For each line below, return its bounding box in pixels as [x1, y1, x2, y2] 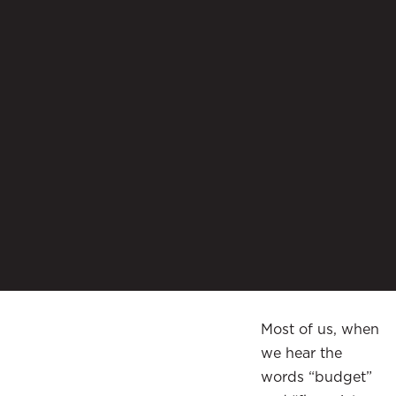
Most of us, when [261, 320, 379, 338]
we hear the [261, 344, 342, 362]
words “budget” [261, 368, 372, 385]
